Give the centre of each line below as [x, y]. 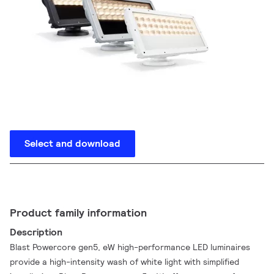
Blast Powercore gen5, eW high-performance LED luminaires [130, 247]
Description [36, 232]
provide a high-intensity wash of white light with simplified [125, 262]
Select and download [72, 143]
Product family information [78, 213]
